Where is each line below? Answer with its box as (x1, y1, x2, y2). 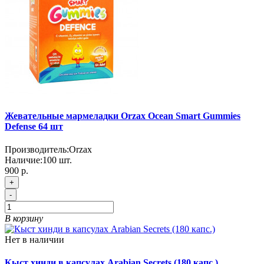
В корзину (5, 213, 43, 223)
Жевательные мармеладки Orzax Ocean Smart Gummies (5, 110, 240, 121)
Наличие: (5, 154, 42, 165)
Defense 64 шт (5, 121, 63, 131)
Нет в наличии (5, 234, 64, 245)
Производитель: (5, 144, 69, 154)
